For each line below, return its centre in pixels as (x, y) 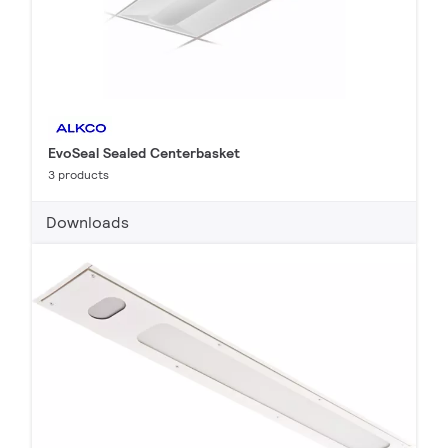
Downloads (87, 222)
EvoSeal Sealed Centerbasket (144, 152)
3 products (78, 174)
